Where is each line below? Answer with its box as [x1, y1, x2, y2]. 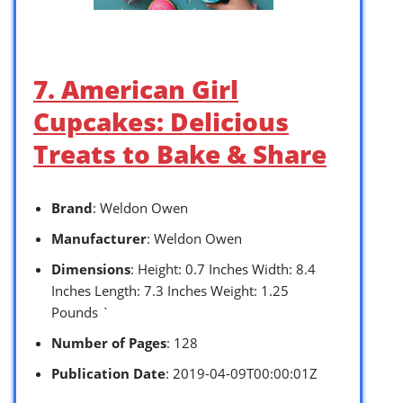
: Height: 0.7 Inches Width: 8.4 [130, 260, 316, 279]
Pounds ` [51, 303, 110, 322]
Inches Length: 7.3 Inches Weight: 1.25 [51, 282, 289, 300]
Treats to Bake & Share [33, 137, 327, 172]
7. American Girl [33, 72, 238, 107]
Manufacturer [51, 229, 147, 248]
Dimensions [51, 260, 130, 279]
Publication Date [51, 364, 166, 383]
